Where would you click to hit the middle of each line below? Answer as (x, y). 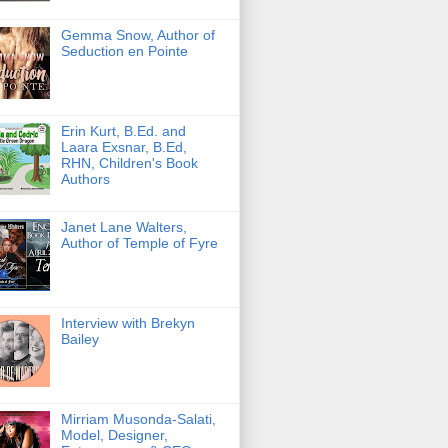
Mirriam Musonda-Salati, (138, 419)
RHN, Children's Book (129, 163)
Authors (85, 179)
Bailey (79, 339)
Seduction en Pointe (124, 51)
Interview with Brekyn (127, 323)
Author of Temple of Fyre (139, 243)
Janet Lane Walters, (123, 227)
